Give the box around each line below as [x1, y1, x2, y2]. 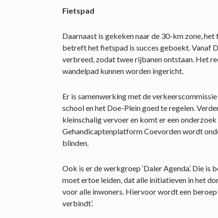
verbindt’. [62, 198, 93, 208]
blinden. [62, 138, 89, 147]
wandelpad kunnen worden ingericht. [62, 66, 183, 75]
